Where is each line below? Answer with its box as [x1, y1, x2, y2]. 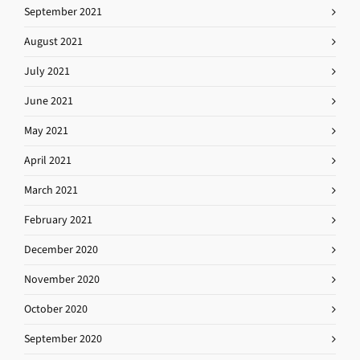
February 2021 [24, 211, 92, 227]
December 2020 [24, 241, 98, 257]
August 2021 [24, 33, 83, 49]
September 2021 [24, 3, 102, 19]
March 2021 [24, 182, 78, 198]
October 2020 [24, 301, 88, 317]
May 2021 [24, 122, 68, 138]
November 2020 [24, 271, 100, 287]
